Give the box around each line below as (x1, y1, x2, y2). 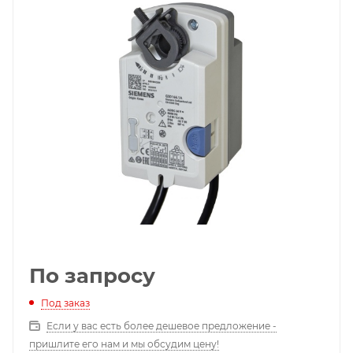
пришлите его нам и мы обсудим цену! (29, 337, 219, 350)
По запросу (29, 263, 155, 289)
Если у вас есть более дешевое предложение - (46, 319, 277, 332)
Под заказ (41, 296, 90, 309)
